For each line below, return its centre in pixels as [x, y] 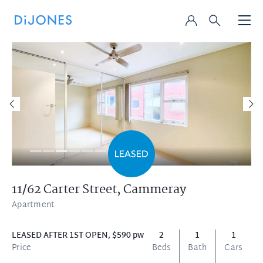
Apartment [33, 205]
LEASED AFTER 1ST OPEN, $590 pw [78, 236]
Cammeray [155, 190]
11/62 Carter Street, [68, 190]
